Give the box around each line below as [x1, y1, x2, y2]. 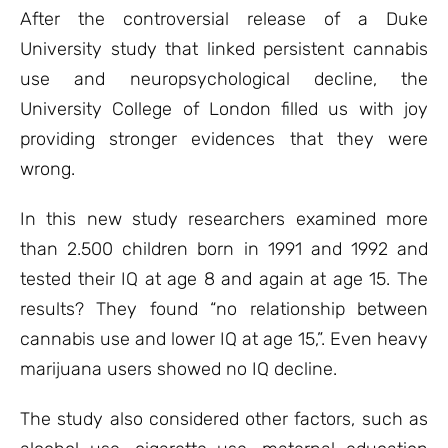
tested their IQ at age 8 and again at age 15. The [20, 268, 428, 290]
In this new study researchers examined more [20, 208, 428, 230]
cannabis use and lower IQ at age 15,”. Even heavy [20, 328, 428, 350]
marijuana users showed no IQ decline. [20, 358, 337, 380]
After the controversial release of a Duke [20, 8, 428, 30]
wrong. [20, 158, 75, 180]
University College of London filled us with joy [20, 98, 428, 120]
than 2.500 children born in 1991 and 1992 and [20, 238, 428, 260]
